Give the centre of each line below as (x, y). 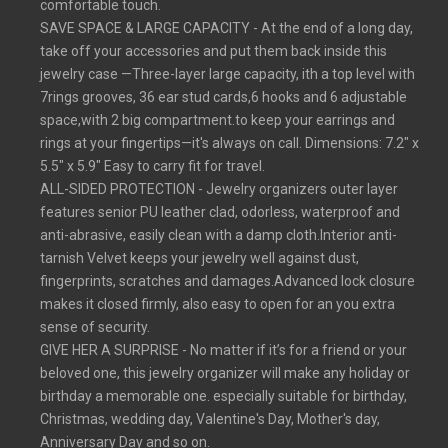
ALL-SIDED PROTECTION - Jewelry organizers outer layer (219, 188)
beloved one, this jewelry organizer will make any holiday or (225, 372)
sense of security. (95, 326)
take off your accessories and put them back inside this (213, 50)
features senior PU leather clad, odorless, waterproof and (220, 211)
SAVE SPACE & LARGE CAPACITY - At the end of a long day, (226, 27)
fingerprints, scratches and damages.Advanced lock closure (227, 280)
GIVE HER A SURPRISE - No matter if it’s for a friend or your (223, 349)
